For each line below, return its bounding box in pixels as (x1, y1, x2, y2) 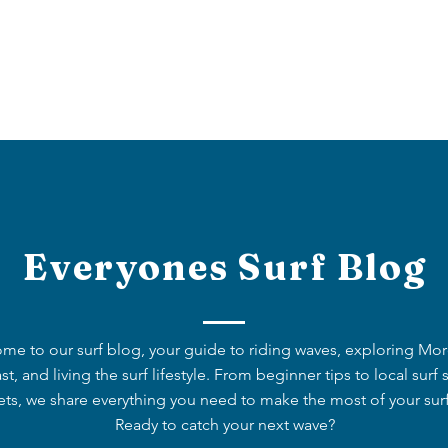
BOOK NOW (256, 62, 344, 78)
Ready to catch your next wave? (114, 415, 335, 434)
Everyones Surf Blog (23, 245, 427, 289)
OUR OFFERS (105, 62, 199, 78)
